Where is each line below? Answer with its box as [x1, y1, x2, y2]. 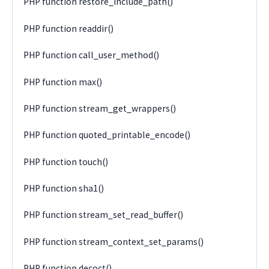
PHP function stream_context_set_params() [23, 235, 204, 247]
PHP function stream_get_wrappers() [23, 102, 177, 114]
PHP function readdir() [23, 22, 114, 34]
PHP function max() [23, 76, 103, 88]
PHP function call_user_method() [23, 49, 160, 61]
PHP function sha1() [23, 183, 104, 195]
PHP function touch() [23, 156, 109, 168]
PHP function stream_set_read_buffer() [23, 209, 184, 221]
